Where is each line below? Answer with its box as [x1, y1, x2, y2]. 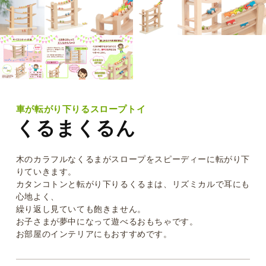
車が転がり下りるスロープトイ [15, 103, 146, 115]
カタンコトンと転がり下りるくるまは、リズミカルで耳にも [15, 178, 251, 189]
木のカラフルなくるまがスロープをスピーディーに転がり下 [15, 153, 251, 164]
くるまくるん [15, 116, 136, 140]
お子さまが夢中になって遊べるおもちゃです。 [15, 216, 198, 226]
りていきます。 [15, 166, 77, 176]
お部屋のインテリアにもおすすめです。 [15, 228, 172, 239]
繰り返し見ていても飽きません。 [15, 203, 146, 214]
